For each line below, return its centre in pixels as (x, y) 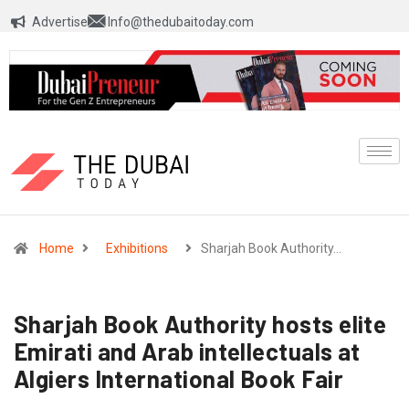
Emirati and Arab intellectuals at (187, 351)
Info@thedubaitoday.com (181, 22)
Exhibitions (137, 249)
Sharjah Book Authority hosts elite (200, 324)
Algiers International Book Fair (178, 379)
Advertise (59, 22)
